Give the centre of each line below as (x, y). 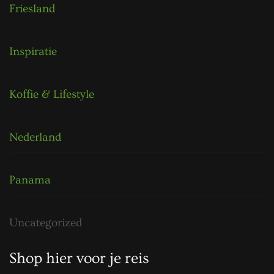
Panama (30, 180)
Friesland (32, 9)
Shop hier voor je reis (79, 259)
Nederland (35, 138)
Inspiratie (33, 52)
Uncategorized (46, 223)
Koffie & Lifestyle (52, 95)
